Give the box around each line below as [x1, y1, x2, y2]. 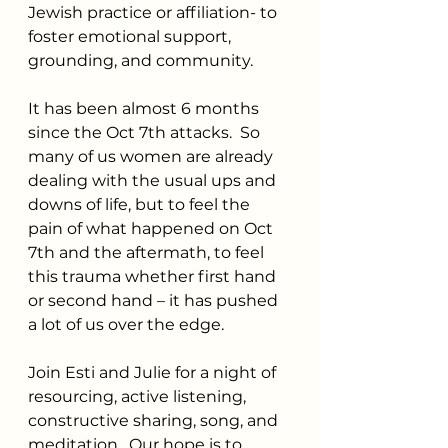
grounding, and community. [28, 50, 253, 70]
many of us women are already [28, 146, 277, 166]
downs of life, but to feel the [28, 194, 254, 214]
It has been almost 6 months [28, 98, 263, 118]
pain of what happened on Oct [28, 218, 277, 238]
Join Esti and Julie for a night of [28, 362, 280, 382]
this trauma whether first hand [28, 266, 280, 286]
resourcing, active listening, [28, 386, 250, 406]
